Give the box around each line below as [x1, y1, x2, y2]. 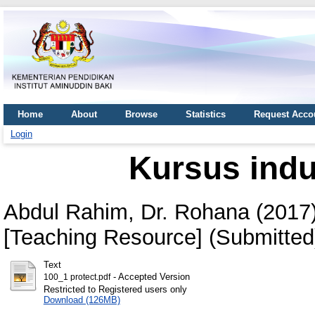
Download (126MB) [43, 294, 120, 305]
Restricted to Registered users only [43, 283, 187, 295]
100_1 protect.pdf [43, 272, 110, 281]
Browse [125, 109, 157, 120]
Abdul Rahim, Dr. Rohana [4, 199, 250, 224]
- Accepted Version [110, 271, 190, 282]
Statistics [186, 109, 226, 120]
